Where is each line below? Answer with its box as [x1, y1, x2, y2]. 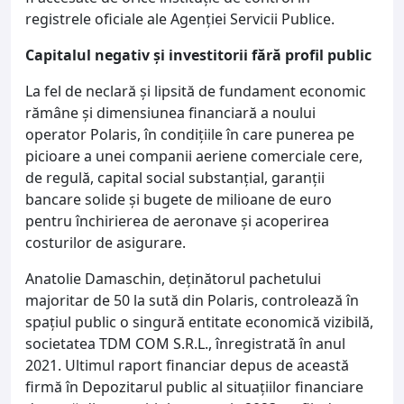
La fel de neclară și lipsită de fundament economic [25, 80, 366, 101]
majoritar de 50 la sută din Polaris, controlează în [25, 289, 359, 310]
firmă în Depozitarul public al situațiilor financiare [25, 376, 363, 397]
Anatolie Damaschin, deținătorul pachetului [25, 268, 321, 289]
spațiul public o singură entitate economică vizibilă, [25, 311, 373, 332]
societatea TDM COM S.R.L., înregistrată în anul [25, 333, 345, 353]
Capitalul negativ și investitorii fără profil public [25, 44, 372, 65]
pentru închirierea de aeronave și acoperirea [25, 210, 329, 231]
